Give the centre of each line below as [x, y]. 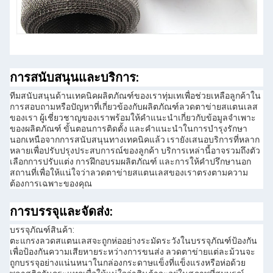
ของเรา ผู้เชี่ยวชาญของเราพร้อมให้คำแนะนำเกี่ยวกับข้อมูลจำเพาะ [133, 118]
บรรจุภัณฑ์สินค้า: [42, 230]
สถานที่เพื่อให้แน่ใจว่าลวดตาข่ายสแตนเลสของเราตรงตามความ [129, 173]
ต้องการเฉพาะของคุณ [51, 184]
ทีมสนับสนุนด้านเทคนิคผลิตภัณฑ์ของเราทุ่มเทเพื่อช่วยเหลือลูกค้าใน [135, 96]
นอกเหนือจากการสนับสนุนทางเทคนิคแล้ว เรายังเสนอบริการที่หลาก [135, 140]
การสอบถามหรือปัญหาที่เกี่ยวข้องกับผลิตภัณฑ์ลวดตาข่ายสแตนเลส [134, 107]
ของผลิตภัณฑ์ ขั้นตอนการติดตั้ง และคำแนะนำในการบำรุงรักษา [129, 129]
